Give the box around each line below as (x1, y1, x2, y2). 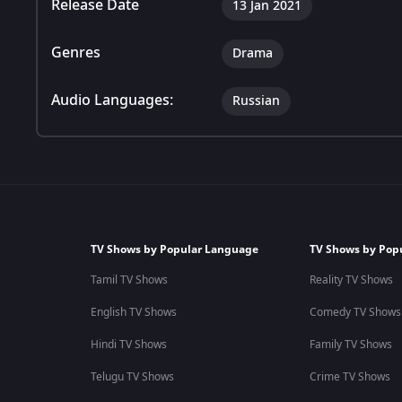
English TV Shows (90, 304, 177, 320)
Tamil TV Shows (90, 272, 168, 288)
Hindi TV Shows (90, 336, 167, 353)
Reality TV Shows (309, 272, 393, 288)
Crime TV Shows (309, 369, 390, 385)
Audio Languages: (51, 89, 173, 111)
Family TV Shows (309, 336, 392, 353)
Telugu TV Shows (90, 369, 174, 385)
